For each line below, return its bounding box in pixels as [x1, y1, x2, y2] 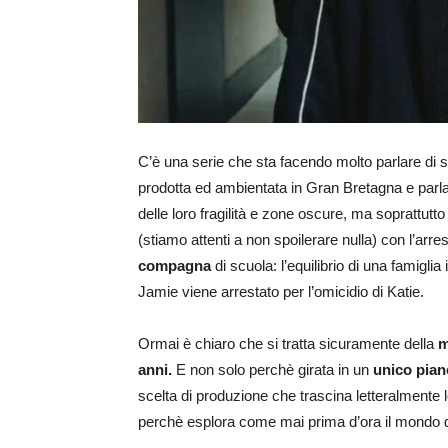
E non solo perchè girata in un [172, 361, 373, 378]
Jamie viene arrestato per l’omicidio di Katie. [138, 283, 424, 300]
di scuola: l [211, 257, 284, 274]
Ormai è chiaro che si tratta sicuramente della [138, 335, 438, 352]
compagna [138, 257, 211, 274]
